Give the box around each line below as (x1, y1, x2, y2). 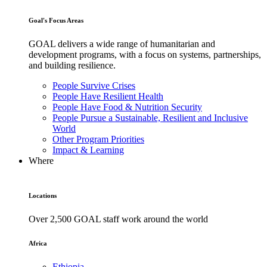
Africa (29, 239, 47, 247)
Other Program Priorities (52, 134, 144, 144)
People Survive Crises (52, 80, 135, 91)
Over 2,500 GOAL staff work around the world (29, 213, 208, 224)
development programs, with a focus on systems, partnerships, (29, 49, 261, 60)
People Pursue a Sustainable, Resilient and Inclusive (52, 113, 248, 123)
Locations (29, 191, 57, 199)
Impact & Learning (52, 145, 124, 155)
